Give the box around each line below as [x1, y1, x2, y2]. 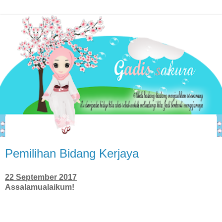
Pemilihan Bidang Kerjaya [5, 147, 139, 161]
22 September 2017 [5, 173, 77, 182]
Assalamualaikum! [5, 183, 74, 192]
